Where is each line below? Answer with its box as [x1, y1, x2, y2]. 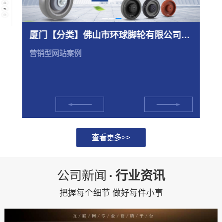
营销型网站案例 [29, 49, 82, 57]
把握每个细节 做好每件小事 [59, 188, 163, 198]
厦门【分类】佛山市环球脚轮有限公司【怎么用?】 [181, 30, 190, 40]
